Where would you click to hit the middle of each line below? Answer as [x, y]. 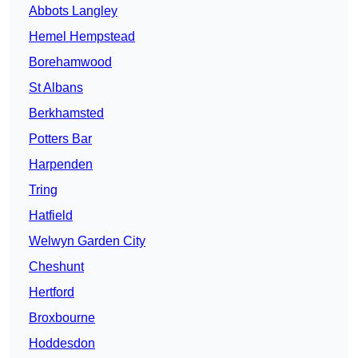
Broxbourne [62, 318]
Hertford [52, 292]
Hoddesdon [62, 344]
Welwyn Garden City [87, 241]
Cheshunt [56, 267]
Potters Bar [60, 139]
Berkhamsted [66, 113]
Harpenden [61, 165]
